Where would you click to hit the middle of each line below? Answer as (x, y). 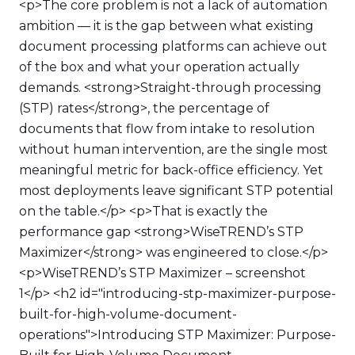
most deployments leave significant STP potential (176, 191)
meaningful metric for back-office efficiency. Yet (171, 170)
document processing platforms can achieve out (173, 46)
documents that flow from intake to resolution (167, 129)
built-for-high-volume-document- (128, 314)
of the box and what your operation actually (159, 67)
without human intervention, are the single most (174, 149)
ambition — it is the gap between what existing (166, 26)
